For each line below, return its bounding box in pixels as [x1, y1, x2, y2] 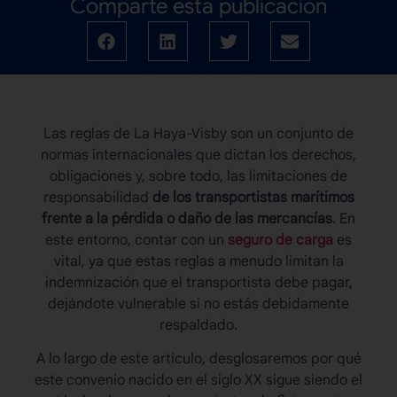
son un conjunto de [227, 125, 354, 144]
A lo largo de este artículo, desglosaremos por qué [35, 350, 362, 369]
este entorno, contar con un [45, 231, 228, 250]
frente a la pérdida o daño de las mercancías [42, 210, 332, 229]
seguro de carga [228, 231, 333, 250]
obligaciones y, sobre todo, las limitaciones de [50, 167, 347, 186]
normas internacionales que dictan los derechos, [41, 146, 356, 165]
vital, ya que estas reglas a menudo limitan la [53, 253, 344, 271]
